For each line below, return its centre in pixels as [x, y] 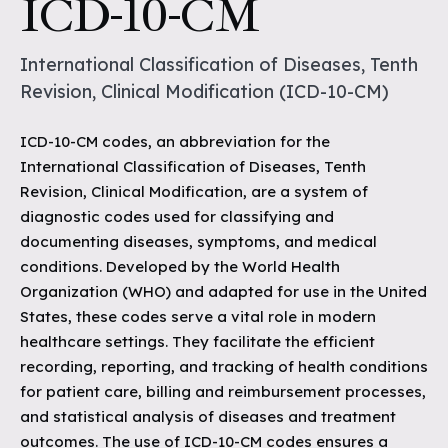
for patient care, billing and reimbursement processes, [223, 391]
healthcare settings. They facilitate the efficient [197, 341]
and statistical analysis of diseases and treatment [208, 416]
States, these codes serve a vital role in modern [198, 316]
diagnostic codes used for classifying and [177, 216]
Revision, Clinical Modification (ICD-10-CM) [204, 91]
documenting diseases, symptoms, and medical [198, 241]
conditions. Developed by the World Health [180, 266]
